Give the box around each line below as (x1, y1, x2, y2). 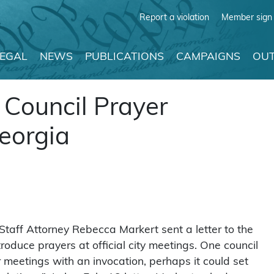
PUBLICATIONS (85, 52, 164, 63)
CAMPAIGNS (176, 52, 240, 63)
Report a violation (139, 13, 209, 23)
